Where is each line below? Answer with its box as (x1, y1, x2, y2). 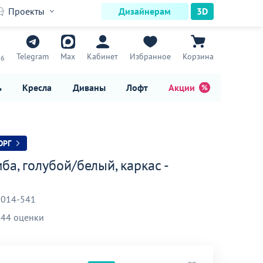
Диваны (72, 81, 106, 93)
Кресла (22, 81, 52, 93)
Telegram (16, 51, 49, 62)
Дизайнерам (119, 5, 171, 17)
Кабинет (87, 51, 118, 62)
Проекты (8, 5, 45, 17)
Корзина (183, 51, 214, 62)
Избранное (130, 51, 171, 62)
